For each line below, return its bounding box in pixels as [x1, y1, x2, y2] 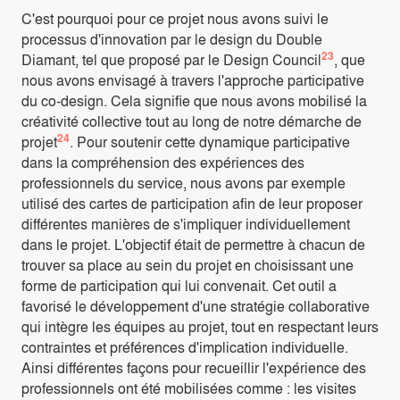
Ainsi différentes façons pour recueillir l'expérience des [21, 356, 366, 378]
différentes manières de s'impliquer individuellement [21, 212, 350, 234]
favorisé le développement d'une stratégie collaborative [21, 295, 370, 316]
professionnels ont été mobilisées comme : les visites [21, 377, 356, 398]
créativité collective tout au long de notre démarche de [21, 110, 362, 131]
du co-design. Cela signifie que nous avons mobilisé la [21, 89, 367, 111]
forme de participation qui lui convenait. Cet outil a [21, 274, 337, 296]
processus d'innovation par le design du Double [21, 28, 322, 49]
